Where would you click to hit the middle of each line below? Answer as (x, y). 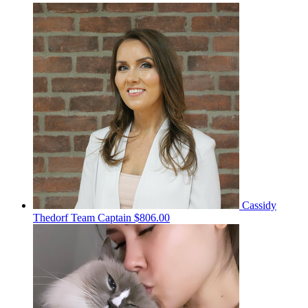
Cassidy (259, 205)
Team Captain (101, 217)
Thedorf (52, 217)
